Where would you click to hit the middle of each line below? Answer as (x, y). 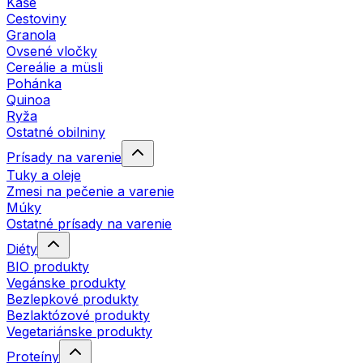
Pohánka (34, 83)
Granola (31, 34)
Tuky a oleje (44, 175)
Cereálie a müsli (55, 67)
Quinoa (28, 99)
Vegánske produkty (66, 282)
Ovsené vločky (52, 51)
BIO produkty (48, 266)
